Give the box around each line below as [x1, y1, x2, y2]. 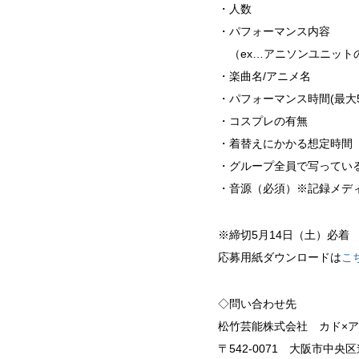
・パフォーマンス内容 [218, 25, 330, 38]
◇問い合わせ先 [218, 297, 296, 310]
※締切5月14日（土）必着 [218, 228, 349, 241]
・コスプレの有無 [218, 115, 308, 127]
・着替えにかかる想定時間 [218, 137, 353, 150]
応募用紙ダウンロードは [218, 251, 341, 264]
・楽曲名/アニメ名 [218, 70, 311, 83]
